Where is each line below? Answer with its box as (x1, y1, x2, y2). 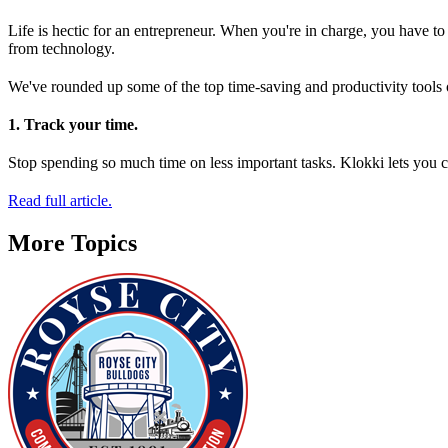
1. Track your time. (8, 116, 138, 133)
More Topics (8, 230, 137, 256)
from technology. (8, 40, 115, 57)
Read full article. (8, 192, 112, 209)
